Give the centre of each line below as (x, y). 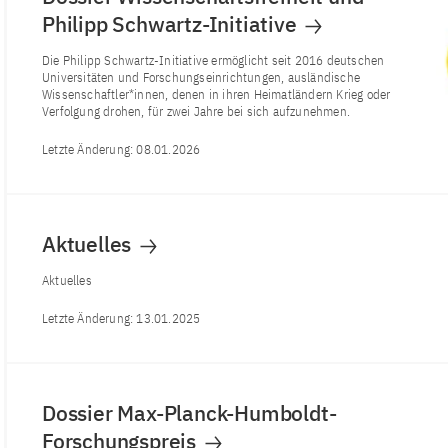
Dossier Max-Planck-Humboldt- (189, 413)
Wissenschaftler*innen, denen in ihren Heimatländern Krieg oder (216, 95)
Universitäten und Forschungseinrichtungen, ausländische (201, 78)
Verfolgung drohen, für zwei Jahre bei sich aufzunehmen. (196, 112)
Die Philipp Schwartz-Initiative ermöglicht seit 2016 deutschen (213, 61)
